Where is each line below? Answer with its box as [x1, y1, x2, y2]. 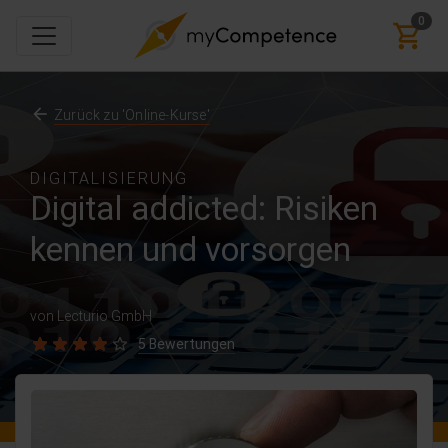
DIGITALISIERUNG [30, 168, 188, 188]
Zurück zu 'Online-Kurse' [54, 106, 210, 124]
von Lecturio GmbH [30, 307, 152, 325]
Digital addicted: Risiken [30, 188, 378, 229]
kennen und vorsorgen [30, 229, 351, 270]
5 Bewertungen [138, 335, 235, 353]
